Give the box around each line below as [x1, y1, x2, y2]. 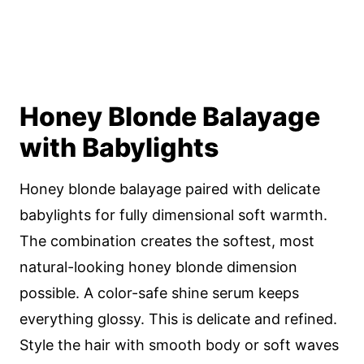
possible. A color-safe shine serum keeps [19, 284, 299, 301]
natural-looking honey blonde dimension [19, 258, 297, 275]
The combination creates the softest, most [19, 232, 314, 249]
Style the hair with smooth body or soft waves [19, 336, 339, 353]
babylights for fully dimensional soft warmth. [19, 206, 327, 223]
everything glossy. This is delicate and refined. [19, 310, 337, 327]
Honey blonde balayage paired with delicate [19, 180, 320, 197]
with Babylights [19, 132, 219, 163]
